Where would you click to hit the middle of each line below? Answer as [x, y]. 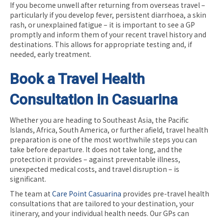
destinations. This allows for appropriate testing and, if [101, 44]
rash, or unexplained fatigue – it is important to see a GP [102, 24]
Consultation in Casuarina [94, 99]
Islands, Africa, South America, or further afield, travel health [109, 129]
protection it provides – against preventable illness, [95, 159]
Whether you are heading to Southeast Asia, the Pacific [99, 120]
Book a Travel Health [77, 79]
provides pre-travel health [165, 193]
